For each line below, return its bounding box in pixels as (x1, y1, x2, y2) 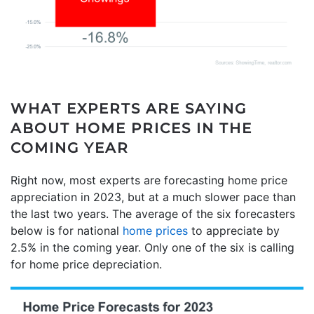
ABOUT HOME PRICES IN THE (11, 120, 252, 137)
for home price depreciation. (11, 257, 162, 272)
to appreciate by (188, 224, 280, 238)
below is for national (11, 224, 123, 238)
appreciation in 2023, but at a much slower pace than (11, 190, 296, 205)
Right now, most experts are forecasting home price (11, 173, 287, 188)
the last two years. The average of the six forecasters (11, 207, 295, 221)
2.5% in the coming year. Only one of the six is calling (11, 240, 294, 255)
